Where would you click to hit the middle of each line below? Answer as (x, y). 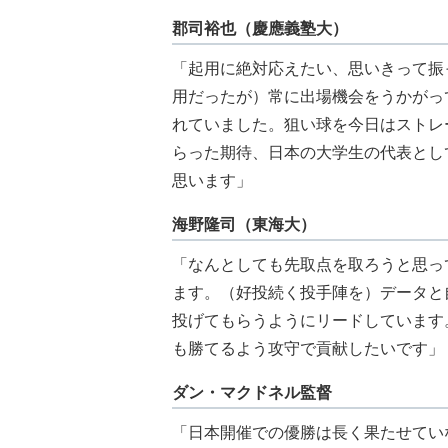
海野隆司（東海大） (244, 225)
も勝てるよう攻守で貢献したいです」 (308, 349)
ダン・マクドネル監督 (252, 393)
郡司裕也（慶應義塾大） (260, 29)
